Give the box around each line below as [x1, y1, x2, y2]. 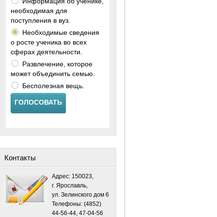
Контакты [4, 154, 36, 162]
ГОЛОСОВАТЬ [15, 98, 62, 106]
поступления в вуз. [11, 16, 70, 24]
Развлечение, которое [22, 60, 93, 68]
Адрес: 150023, [52, 173, 93, 180]
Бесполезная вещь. [22, 82, 84, 90]
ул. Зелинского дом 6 [52, 191, 109, 198]
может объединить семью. [11, 70, 95, 77]
